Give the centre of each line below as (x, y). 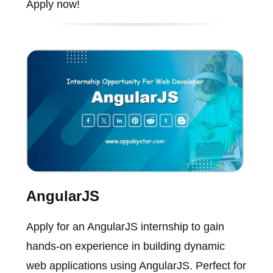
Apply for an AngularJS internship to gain (125, 226)
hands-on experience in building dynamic (125, 246)
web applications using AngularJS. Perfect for (136, 265)
